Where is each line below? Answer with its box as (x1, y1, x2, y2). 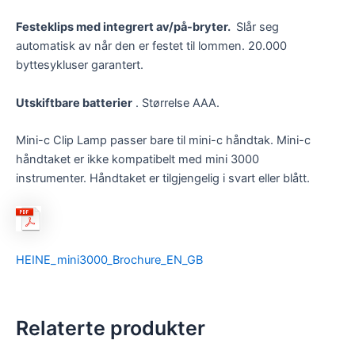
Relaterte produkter (16, 316, 205, 341)
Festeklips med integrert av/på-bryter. (16, 20, 233, 35)
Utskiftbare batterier (16, 95, 132, 110)
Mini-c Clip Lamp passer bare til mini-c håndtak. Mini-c (16, 133, 311, 148)
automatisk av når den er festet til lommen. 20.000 (16, 39, 287, 54)
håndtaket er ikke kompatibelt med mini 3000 (16, 152, 259, 167)
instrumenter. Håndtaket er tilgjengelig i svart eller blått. (16, 171, 310, 186)
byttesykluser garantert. (16, 58, 143, 73)
